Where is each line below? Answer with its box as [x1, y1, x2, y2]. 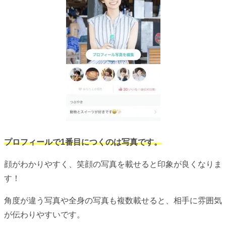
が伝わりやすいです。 [4, 210, 85, 219]
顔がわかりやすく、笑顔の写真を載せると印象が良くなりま [4, 159, 222, 168]
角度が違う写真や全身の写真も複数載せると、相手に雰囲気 [4, 196, 222, 205]
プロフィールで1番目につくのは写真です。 [4, 137, 162, 146]
